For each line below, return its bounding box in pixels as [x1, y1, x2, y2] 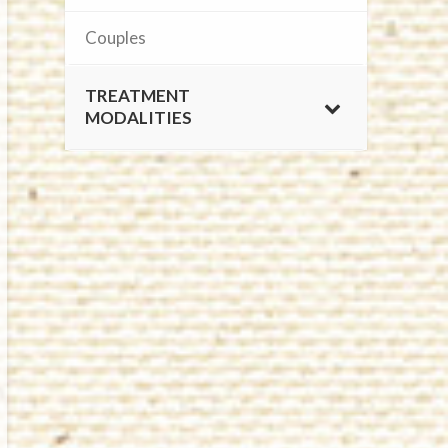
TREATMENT [85, 84, 191, 106]
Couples [85, 26, 147, 48]
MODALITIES [85, 106, 193, 128]
